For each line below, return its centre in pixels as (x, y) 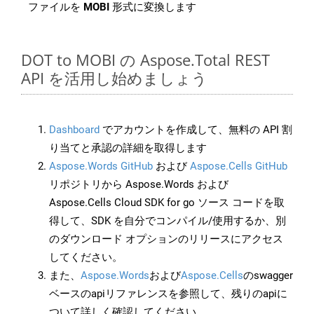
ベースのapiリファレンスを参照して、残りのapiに (168, 294)
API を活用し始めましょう (114, 78)
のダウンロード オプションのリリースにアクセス (166, 239)
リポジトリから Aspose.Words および (139, 185)
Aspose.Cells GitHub (239, 166)
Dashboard (74, 130)
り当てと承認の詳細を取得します (128, 148)
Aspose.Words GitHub (101, 166)
